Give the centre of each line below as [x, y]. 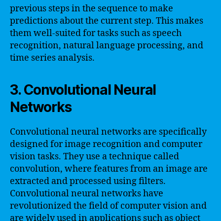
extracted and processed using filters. [88, 181]
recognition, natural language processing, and [107, 45]
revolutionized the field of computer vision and [108, 206]
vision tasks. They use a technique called [94, 156]
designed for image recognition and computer [106, 144]
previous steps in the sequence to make [92, 8]
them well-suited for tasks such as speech [96, 33]
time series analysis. [52, 58]
